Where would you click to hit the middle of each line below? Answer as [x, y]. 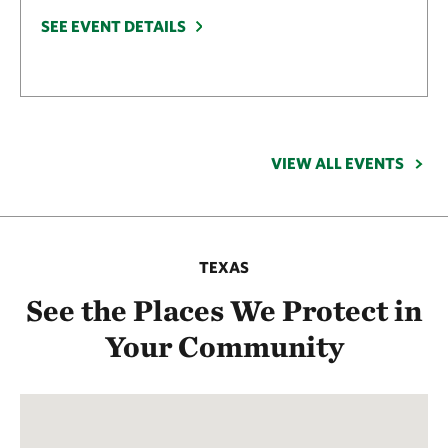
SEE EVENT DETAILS [115, 25]
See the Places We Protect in [224, 309]
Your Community [224, 345]
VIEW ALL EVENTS [339, 162]
